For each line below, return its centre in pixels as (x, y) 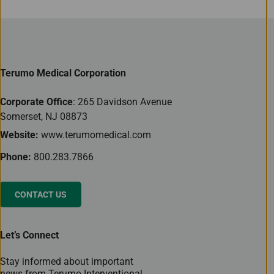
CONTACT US (41, 195)
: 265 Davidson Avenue (122, 102)
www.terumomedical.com (96, 135)
